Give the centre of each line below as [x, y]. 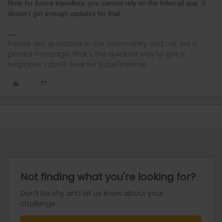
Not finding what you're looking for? [108, 177]
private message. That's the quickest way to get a [96, 54]
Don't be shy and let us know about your [92, 193]
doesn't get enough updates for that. [65, 13]
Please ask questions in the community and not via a [102, 43]
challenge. [39, 203]
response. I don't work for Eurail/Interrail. [78, 64]
